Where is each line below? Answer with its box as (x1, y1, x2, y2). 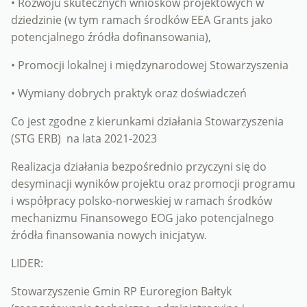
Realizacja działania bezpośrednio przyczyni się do (11, 159, 267, 175)
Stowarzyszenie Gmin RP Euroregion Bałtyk (11, 284, 232, 299)
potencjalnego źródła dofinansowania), (11, 29, 211, 45)
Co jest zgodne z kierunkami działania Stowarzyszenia (11, 114, 284, 130)
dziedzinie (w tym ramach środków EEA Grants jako (11, 12, 273, 28)
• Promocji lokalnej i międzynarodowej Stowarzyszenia (11, 58, 288, 73)
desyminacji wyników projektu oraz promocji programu (11, 176, 295, 192)
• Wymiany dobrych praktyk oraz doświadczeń (11, 86, 247, 101)
